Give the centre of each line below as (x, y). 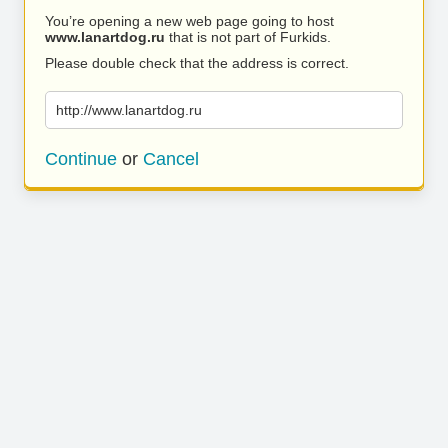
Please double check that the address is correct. (197, 63)
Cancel (171, 159)
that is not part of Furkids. (248, 37)
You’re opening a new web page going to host (189, 21)
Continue (81, 159)
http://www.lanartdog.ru (129, 110)
